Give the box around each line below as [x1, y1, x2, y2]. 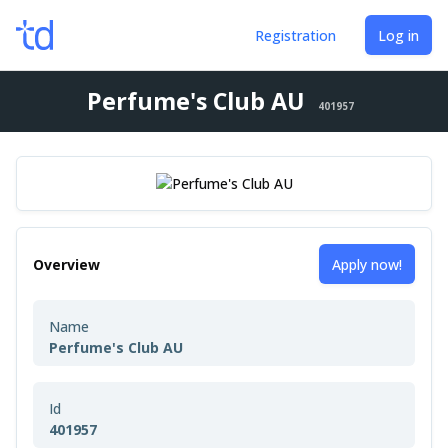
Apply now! [332, 254, 402, 274]
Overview [33, 254, 100, 274]
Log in [378, 25, 419, 45]
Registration [255, 25, 336, 45]
